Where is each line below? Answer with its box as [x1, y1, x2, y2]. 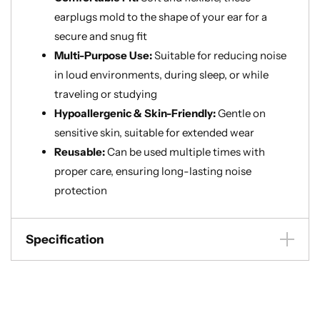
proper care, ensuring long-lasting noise [54, 164, 251, 178]
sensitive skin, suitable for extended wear [54, 126, 254, 139]
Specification [26, 232, 104, 246]
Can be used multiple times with [107, 145, 265, 159]
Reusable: [54, 145, 107, 159]
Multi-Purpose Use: [54, 49, 152, 62]
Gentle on [218, 106, 266, 120]
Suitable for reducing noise [152, 49, 286, 62]
